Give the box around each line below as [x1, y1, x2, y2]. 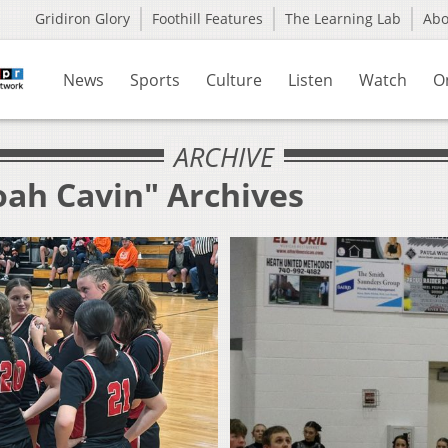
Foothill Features [152, 9, 263, 28]
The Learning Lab [285, 9, 401, 28]
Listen [288, 69, 333, 91]
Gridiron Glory [35, 9, 130, 28]
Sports [130, 69, 180, 91]
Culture [206, 69, 262, 91]
